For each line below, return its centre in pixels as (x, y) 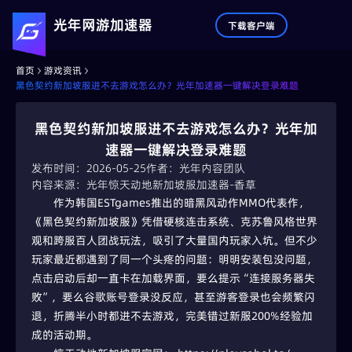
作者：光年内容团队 (196, 168)
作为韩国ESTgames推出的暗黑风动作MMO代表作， (181, 203)
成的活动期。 (64, 335)
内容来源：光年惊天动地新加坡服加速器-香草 (144, 185)
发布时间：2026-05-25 (89, 168)
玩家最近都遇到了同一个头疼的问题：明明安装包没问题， (174, 259)
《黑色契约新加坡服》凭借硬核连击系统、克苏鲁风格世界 (174, 222)
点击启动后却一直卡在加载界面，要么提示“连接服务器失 (173, 278)
